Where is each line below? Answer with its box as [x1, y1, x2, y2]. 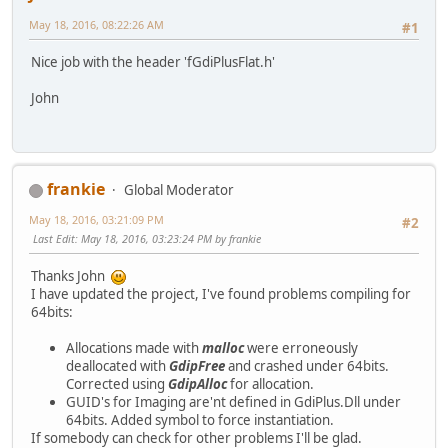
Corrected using [66, 375, 168, 394]
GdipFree [169, 357, 225, 376]
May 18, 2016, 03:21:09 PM [29, 212, 164, 228]
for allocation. [230, 375, 314, 394]
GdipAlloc [168, 375, 230, 394]
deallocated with [66, 357, 169, 376]
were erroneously [247, 339, 358, 358]
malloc [202, 339, 247, 358]
